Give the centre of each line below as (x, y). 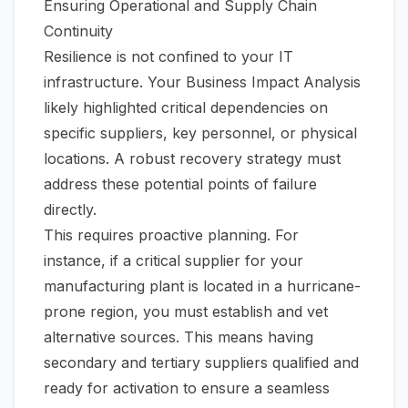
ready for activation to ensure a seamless (187, 388)
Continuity (78, 31)
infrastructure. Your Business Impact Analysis (202, 82)
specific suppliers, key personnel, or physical (200, 133)
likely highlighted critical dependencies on (186, 108)
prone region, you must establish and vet (186, 312)
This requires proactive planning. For (171, 235)
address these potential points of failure (180, 184)
